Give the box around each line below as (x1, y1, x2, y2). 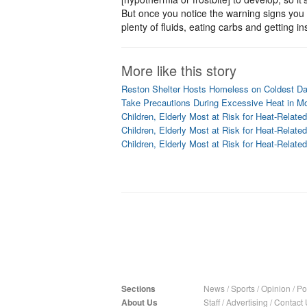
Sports (231, 282, 255, 294)
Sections (121, 282, 156, 295)
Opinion (261, 282, 291, 294)
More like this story (121, 60, 236, 80)
